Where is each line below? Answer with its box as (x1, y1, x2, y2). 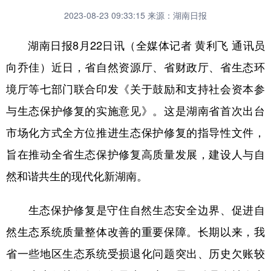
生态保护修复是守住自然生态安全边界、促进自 (6, 201, 265, 217)
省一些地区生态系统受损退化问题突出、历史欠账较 (6, 245, 265, 261)
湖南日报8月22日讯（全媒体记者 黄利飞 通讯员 (6, 37, 265, 53)
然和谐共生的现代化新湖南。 (6, 168, 148, 183)
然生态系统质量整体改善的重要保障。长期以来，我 (6, 223, 265, 239)
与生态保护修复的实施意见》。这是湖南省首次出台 (6, 102, 265, 118)
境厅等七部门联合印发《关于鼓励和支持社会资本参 (6, 80, 265, 96)
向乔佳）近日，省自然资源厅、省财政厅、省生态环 (6, 59, 265, 74)
